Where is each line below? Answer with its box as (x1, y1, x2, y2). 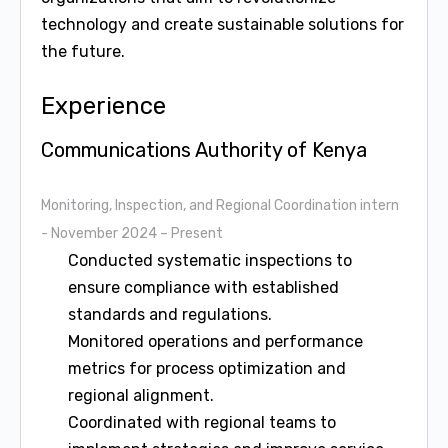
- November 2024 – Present (41, 225, 223, 242)
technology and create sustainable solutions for (41, 15, 404, 34)
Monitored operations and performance (68, 332, 363, 351)
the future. (41, 42, 125, 61)
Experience (41, 92, 166, 120)
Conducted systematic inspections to (68, 251, 352, 270)
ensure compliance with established (68, 278, 339, 297)
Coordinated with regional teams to (68, 413, 336, 432)
